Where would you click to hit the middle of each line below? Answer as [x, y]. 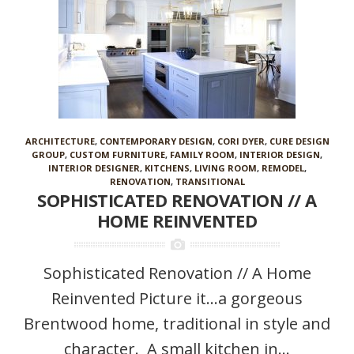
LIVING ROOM [225, 168]
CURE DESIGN [299, 141]
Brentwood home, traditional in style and [177, 324]
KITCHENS [167, 168]
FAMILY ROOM [202, 154]
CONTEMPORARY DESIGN [156, 141]
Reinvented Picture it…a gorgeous [177, 298]
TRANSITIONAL [210, 181]
